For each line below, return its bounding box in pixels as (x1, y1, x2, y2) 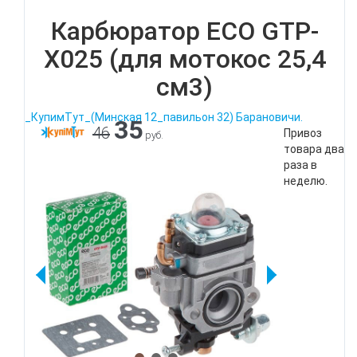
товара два (284, 143, 344, 155)
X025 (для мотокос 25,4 (43, 44, 326, 74)
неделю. (284, 175, 328, 187)
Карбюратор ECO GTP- (50, 16, 319, 46)
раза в (284, 159, 317, 171)
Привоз (284, 127, 322, 139)
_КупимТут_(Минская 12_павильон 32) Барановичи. (25, 111, 303, 124)
